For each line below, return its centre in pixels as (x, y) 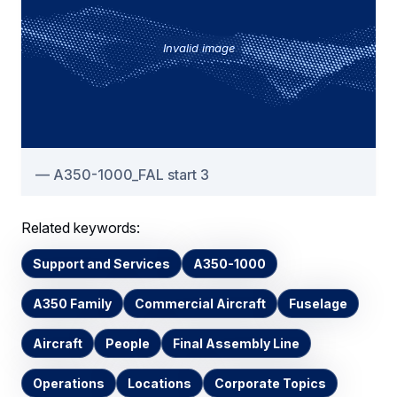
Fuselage (318, 303)
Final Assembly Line (236, 343)
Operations (69, 383)
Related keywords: (81, 227)
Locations (160, 383)
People (128, 343)
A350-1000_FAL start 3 (131, 174)
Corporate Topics (270, 383)
